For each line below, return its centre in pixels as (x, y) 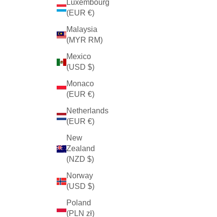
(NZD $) (80, 159)
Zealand (81, 149)
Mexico (79, 57)
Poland (79, 203)
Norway (80, 176)
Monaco (80, 84)
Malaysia (82, 30)
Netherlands (87, 111)
